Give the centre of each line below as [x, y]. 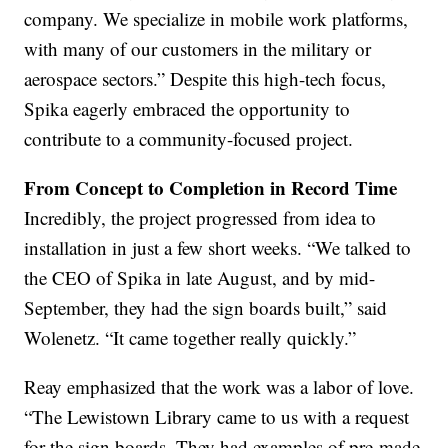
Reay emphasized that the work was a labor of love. [219, 387]
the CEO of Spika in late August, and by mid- [200, 278]
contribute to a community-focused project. [189, 139]
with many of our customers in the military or [198, 49]
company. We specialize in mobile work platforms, [216, 19]
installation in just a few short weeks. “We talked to [218, 248]
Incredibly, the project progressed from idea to [200, 218]
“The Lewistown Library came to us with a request [217, 417]
